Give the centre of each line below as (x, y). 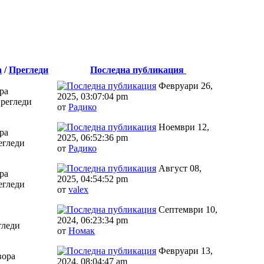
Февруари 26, (184, 85)
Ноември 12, (183, 127)
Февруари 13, (184, 250)
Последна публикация (138, 70)
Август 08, (179, 168)
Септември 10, (187, 209)
